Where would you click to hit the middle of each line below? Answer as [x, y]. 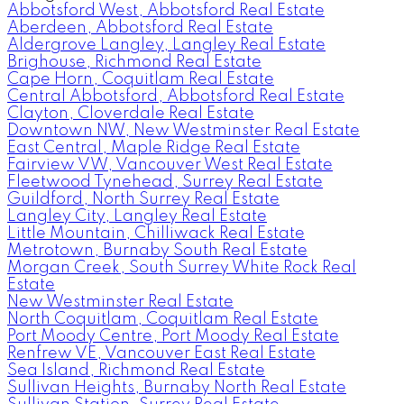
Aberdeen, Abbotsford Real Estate [140, 28]
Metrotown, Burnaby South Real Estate [157, 251]
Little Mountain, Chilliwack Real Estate [156, 234]
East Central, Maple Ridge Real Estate [154, 148]
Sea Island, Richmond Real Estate [136, 371]
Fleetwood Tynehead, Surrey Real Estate [165, 183]
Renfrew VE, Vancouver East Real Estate [161, 354]
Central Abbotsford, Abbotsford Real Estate [176, 97]
